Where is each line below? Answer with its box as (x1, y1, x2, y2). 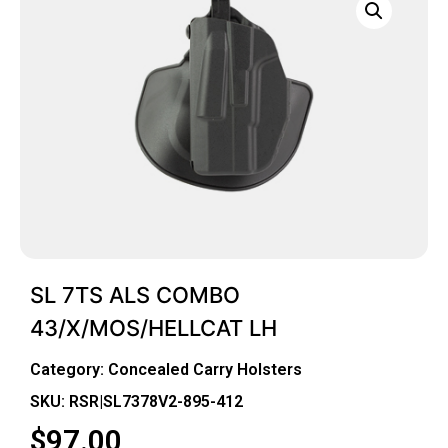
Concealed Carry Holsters (108, 359, 302, 379)
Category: (30, 359, 108, 379)
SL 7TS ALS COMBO (30, 281, 240, 308)
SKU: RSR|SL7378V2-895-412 (30, 391, 243, 411)
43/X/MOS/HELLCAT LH (30, 314, 277, 341)
